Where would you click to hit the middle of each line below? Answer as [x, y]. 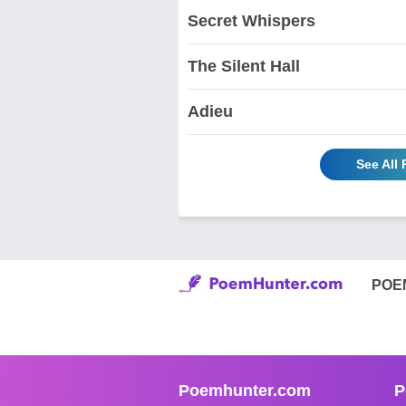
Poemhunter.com [245, 390]
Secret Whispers [251, 20]
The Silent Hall [244, 66]
